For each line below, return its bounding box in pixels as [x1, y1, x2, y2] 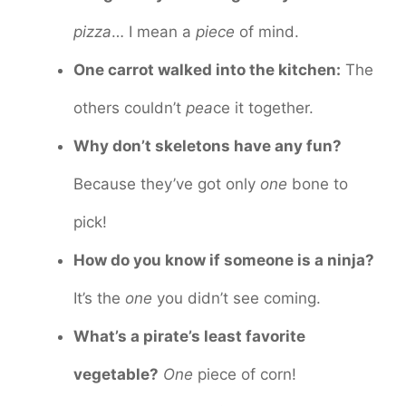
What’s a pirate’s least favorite [73, 327, 305, 346]
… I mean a [111, 23, 196, 42]
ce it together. [213, 99, 314, 118]
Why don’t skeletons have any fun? [73, 137, 342, 156]
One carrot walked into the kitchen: [73, 61, 341, 80]
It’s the [73, 289, 125, 308]
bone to [287, 175, 348, 194]
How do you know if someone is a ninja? [73, 251, 374, 270]
